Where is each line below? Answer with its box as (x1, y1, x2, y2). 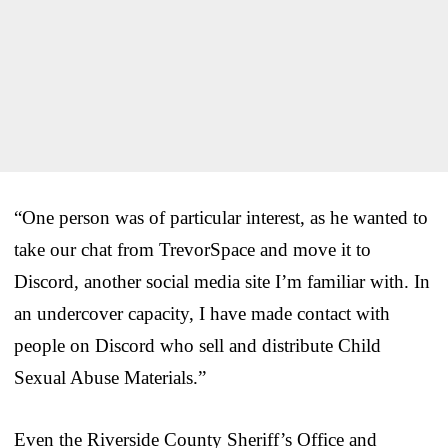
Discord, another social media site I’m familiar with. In (14, 270, 430, 292)
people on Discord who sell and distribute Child (14, 334, 381, 356)
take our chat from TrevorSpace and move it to (14, 238, 371, 260)
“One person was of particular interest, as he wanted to (14, 206, 428, 228)
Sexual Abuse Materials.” (14, 366, 206, 388)
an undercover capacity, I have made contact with (14, 302, 390, 324)
